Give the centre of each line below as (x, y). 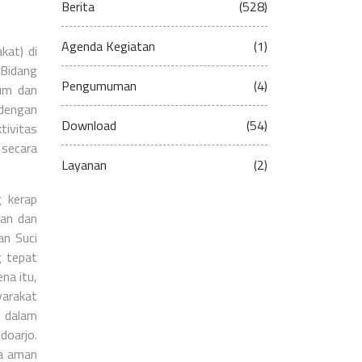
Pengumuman (99, 86)
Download (89, 125)
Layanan (84, 165)
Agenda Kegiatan (108, 46)
